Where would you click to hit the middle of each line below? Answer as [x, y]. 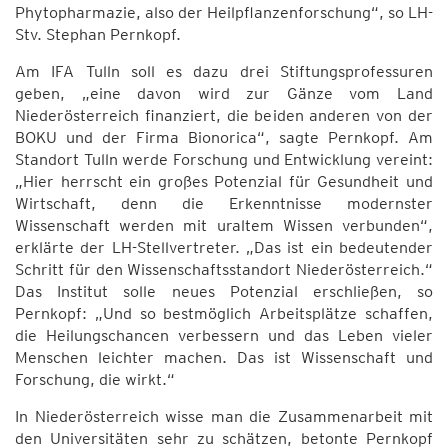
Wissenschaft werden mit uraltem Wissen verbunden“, [224, 225]
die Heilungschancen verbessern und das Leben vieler [224, 335]
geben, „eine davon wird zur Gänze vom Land [224, 93]
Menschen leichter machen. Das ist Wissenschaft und [224, 357]
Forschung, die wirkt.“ [95, 379]
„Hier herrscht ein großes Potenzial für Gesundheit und [224, 181]
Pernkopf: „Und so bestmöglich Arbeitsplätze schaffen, [224, 313]
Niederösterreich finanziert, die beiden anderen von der [224, 115]
